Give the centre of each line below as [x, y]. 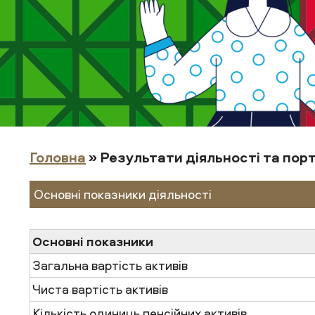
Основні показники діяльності [123, 194]
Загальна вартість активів [110, 265]
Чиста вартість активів [100, 289]
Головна [58, 157]
